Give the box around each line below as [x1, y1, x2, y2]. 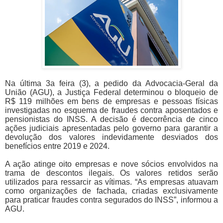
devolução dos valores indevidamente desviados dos [5, 133, 218, 142]
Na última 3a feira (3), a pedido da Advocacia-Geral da [5, 79, 218, 88]
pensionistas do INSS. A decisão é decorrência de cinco [5, 115, 218, 124]
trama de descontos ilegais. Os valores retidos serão [5, 169, 218, 178]
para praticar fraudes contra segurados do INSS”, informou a [5, 196, 218, 205]
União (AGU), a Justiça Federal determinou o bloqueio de [5, 88, 218, 97]
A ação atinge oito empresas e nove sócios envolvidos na [5, 160, 218, 169]
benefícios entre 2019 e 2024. [5, 142, 111, 151]
